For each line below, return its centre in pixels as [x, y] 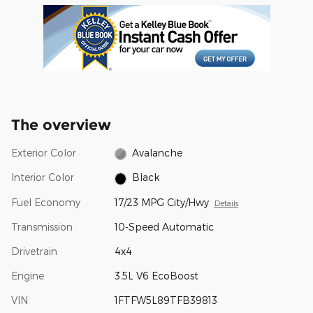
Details [226, 203]
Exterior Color [44, 153]
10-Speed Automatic [164, 226]
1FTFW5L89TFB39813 [166, 300]
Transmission [42, 226]
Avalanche [158, 153]
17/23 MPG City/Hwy [161, 202]
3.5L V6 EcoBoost [156, 275]
